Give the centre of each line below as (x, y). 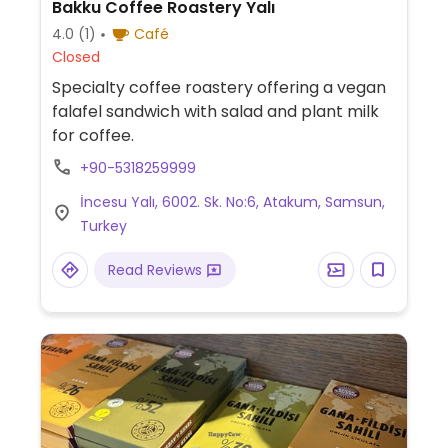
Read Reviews (156, 270)
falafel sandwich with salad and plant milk (215, 112)
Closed (75, 57)
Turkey (103, 226)
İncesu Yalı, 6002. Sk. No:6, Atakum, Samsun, (232, 202)
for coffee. (92, 136)
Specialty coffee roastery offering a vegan (218, 88)
